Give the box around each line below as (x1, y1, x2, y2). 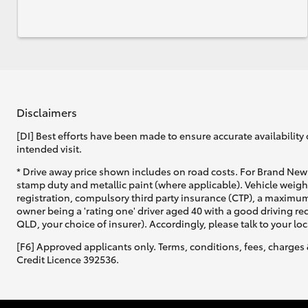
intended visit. (16, 142, 82, 156)
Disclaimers (16, 103, 77, 120)
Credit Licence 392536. (16, 252, 119, 267)
